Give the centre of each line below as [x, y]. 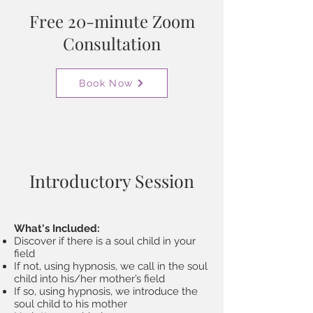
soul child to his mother [71, 304]
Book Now [106, 83]
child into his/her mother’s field [89, 279]
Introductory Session [112, 181]
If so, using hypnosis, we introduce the [106, 291]
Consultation [112, 43]
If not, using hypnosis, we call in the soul [111, 266]
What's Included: [57, 228]
